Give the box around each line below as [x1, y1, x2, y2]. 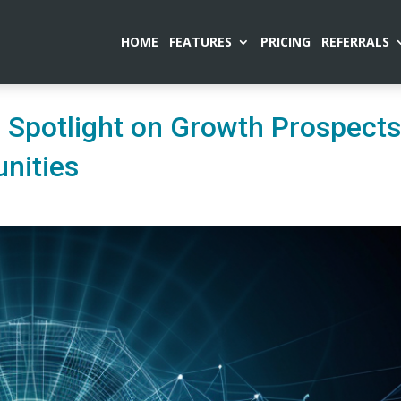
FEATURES [168, 32, 232, 50]
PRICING [260, 32, 311, 50]
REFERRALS [320, 32, 389, 50]
